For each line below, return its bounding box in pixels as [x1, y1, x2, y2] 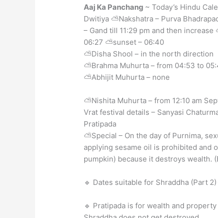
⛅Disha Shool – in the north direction [84, 49, 214, 58]
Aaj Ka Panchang [84, 2, 145, 12]
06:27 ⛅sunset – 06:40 [84, 37, 164, 47]
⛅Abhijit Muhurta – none [84, 72, 170, 82]
